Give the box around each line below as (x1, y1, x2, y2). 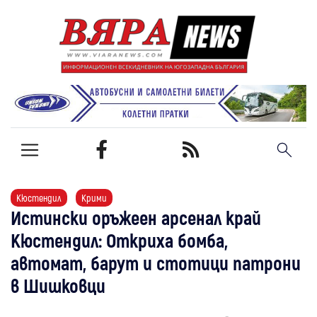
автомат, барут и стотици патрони (11, 250, 301, 274)
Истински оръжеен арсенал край (11, 205, 261, 229)
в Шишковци (11, 273, 105, 296)
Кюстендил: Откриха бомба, (11, 228, 228, 251)
